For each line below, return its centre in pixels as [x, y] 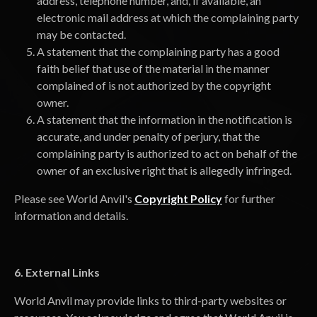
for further [249, 198]
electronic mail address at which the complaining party [168, 17]
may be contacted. [81, 34]
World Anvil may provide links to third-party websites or [150, 300]
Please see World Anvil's [74, 198]
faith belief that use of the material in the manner [153, 68]
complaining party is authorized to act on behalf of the [167, 153]
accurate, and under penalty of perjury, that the [148, 136]
